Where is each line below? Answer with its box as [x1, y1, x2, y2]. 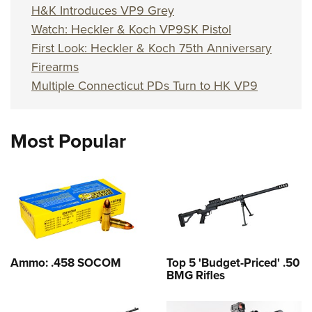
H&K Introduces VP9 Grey [31, 1, 174, 19]
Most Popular [10, 127, 126, 155]
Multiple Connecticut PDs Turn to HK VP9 [31, 77, 258, 95]
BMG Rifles [166, 266, 225, 283]
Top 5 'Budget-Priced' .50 [166, 253, 300, 271]
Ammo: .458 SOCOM [10, 253, 121, 271]
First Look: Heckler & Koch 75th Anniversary [31, 39, 272, 57]
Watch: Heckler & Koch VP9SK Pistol [31, 20, 231, 38]
